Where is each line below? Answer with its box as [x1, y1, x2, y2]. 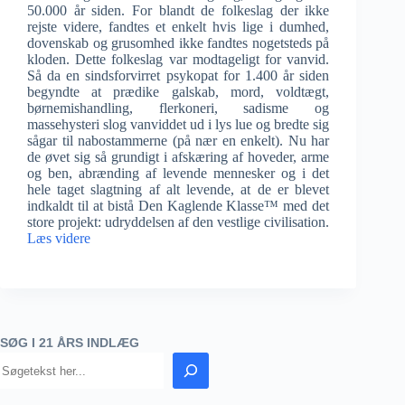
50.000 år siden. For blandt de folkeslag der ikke [27, 3, 330, 18]
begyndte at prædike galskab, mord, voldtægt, [27, 84, 330, 99]
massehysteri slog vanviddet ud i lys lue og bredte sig [27, 117, 330, 132]
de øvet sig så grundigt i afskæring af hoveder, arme [27, 149, 330, 165]
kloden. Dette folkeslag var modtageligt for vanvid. [27, 52, 330, 67]
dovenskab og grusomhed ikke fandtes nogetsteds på [27, 35, 330, 51]
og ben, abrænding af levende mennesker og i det [27, 165, 330, 181]
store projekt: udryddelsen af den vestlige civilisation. [27, 214, 330, 230]
